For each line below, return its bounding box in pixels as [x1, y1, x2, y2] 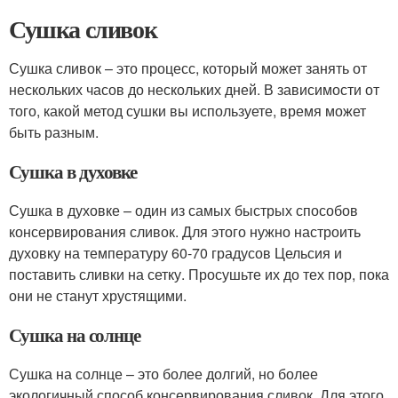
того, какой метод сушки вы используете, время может [9, 100, 366, 121]
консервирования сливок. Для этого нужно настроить [9, 221, 361, 242]
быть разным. [9, 122, 99, 142]
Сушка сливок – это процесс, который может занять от [9, 58, 367, 78]
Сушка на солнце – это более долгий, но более [9, 363, 318, 384]
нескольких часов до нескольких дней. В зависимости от [9, 79, 379, 99]
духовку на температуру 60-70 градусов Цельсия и [9, 243, 342, 263]
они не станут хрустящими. [9, 285, 187, 306]
